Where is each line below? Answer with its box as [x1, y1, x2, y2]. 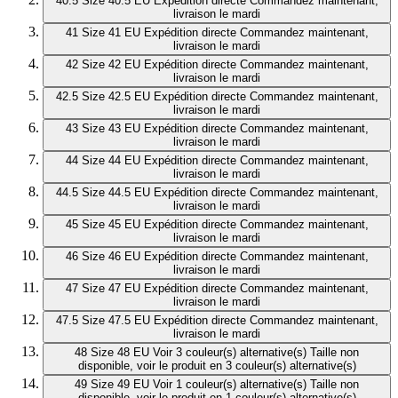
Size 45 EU [81, 218, 140, 232]
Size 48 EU [91, 346, 149, 360]
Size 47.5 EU [81, 314, 150, 328]
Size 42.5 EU [81, 90, 150, 104]
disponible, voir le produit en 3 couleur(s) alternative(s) [77, 359, 356, 373]
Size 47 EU [81, 282, 140, 296]
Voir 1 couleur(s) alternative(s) [153, 378, 306, 392]
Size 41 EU [81, 26, 140, 40]
